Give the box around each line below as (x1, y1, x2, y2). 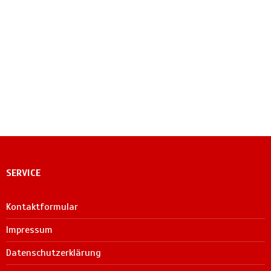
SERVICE (6, 166, 41, 179)
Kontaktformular (6, 200, 78, 213)
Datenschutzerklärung (6, 246, 101, 259)
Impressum (6, 223, 53, 236)
